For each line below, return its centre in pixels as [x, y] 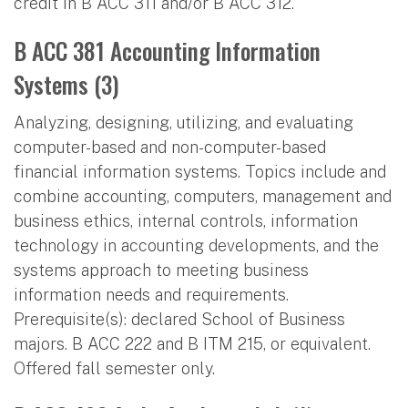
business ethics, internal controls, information [186, 220]
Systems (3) [66, 84]
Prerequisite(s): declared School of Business [179, 319]
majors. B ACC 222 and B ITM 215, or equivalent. [192, 343]
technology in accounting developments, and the [196, 245]
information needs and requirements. [151, 294]
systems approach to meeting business [161, 270]
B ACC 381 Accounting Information [167, 50]
